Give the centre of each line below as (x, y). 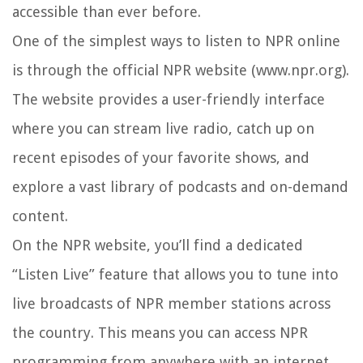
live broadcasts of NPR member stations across (171, 304)
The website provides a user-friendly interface (169, 100)
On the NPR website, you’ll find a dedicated (158, 246)
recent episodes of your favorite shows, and (161, 158)
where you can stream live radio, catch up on (163, 129)
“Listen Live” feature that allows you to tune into (175, 275)
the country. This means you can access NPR (160, 333)
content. (40, 216)
